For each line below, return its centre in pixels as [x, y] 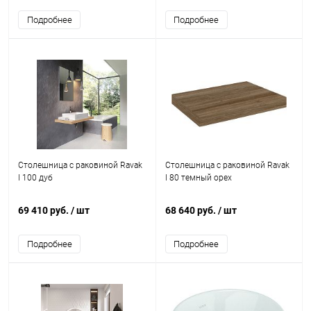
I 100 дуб [35, 178]
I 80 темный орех [198, 178]
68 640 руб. [191, 210]
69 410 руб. [44, 210]
